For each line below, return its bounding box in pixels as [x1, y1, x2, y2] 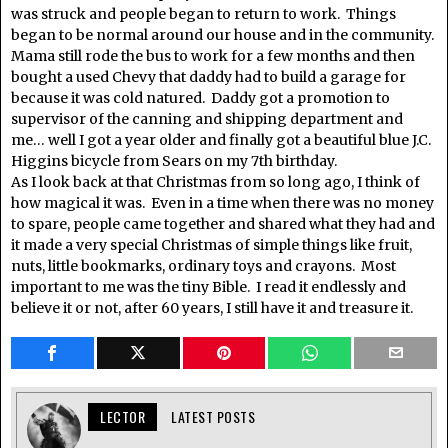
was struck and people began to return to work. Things [11, 5, 396, 23]
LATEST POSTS [171, 406, 255, 427]
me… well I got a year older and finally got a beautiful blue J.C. [11, 131, 431, 149]
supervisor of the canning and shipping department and [11, 110, 403, 128]
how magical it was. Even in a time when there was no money [11, 194, 434, 212]
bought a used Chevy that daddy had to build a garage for [11, 68, 406, 86]
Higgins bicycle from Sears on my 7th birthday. [11, 152, 337, 170]
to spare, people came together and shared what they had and [11, 215, 435, 233]
